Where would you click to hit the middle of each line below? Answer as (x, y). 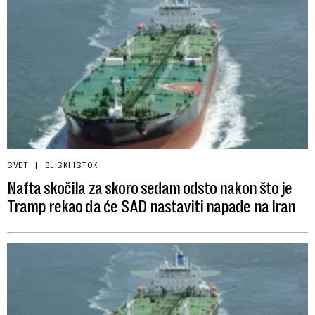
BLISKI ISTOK (71, 166)
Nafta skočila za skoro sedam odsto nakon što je (149, 189)
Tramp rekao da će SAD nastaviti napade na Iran (151, 207)
